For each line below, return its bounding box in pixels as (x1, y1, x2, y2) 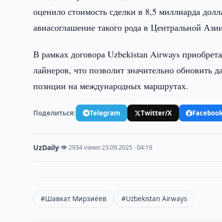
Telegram (90, 108, 121, 117)
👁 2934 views (60, 143, 101, 152)
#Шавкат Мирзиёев (41, 194, 107, 203)
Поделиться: (33, 108, 76, 117)
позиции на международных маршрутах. (33, 80, 189, 92)
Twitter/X (141, 108, 172, 117)
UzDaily (33, 143, 59, 152)
